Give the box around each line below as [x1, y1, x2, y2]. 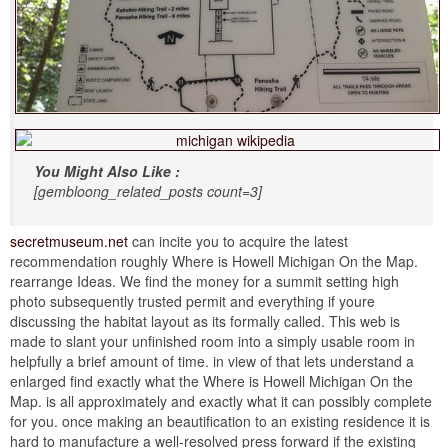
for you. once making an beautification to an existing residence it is [10, 410, 430, 431]
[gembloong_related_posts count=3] [34, 180, 262, 201]
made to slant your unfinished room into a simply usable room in [10, 330, 415, 351]
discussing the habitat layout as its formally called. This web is [10, 310, 400, 331]
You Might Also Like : [34, 160, 180, 181]
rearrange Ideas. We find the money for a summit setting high [10, 270, 399, 291]
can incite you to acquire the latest [128, 230, 348, 251]
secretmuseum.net [10, 230, 128, 251]
